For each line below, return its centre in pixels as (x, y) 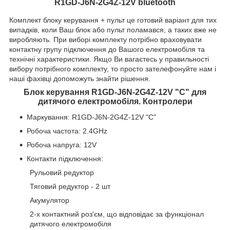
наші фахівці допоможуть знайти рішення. (80, 79)
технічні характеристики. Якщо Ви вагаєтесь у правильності (109, 59)
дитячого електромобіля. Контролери (115, 102)
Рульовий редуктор (62, 173)
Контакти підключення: (65, 159)
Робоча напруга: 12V (62, 145)
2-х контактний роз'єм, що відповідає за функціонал (117, 214)
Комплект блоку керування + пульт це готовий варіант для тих (113, 20)
